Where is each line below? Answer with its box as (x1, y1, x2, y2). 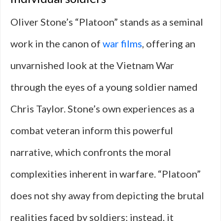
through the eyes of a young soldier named (10, 81, 198, 93)
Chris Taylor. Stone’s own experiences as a (10, 103, 194, 114)
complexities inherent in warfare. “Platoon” (10, 168, 201, 180)
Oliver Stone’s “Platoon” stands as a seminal (10, 16, 203, 28)
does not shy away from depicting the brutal (10, 189, 204, 201)
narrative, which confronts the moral (10, 146, 171, 158)
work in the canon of (10, 37, 103, 49)
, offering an (142, 37, 195, 49)
